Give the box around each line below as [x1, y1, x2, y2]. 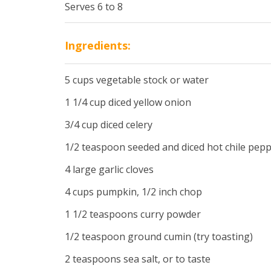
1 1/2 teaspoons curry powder [65, 207, 201, 221]
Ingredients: [65, 38, 131, 53]
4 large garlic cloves [65, 162, 154, 176]
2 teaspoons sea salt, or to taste [65, 252, 211, 266]
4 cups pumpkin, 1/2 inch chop [65, 184, 202, 198]
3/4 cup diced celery [65, 117, 152, 131]
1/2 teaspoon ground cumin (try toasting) [65, 229, 253, 243]
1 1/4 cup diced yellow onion [65, 95, 191, 109]
